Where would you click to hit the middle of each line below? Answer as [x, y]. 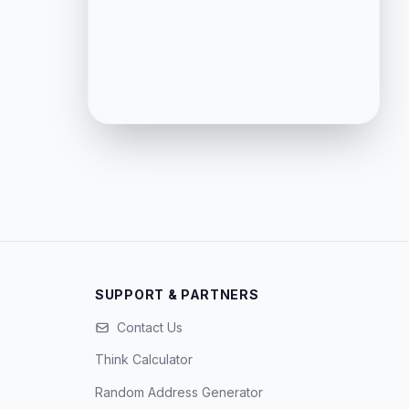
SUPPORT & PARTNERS [177, 294]
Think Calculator [144, 359]
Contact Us [150, 327]
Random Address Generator [179, 392]
